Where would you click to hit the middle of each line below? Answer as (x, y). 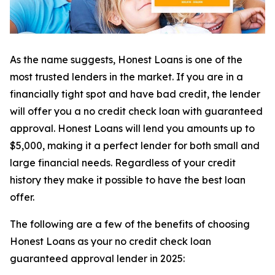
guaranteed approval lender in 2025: (97, 259)
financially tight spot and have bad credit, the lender (135, 94)
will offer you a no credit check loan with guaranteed (136, 111)
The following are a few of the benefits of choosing (130, 224)
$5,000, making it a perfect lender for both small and (135, 146)
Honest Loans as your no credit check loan (110, 242)
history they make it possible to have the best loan (128, 180)
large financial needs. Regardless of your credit (123, 163)
